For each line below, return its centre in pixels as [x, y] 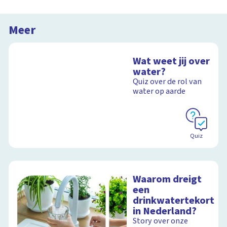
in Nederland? [165, 211]
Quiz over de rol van [167, 82]
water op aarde [159, 91]
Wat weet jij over [172, 61]
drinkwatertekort [174, 201]
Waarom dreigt [167, 179]
